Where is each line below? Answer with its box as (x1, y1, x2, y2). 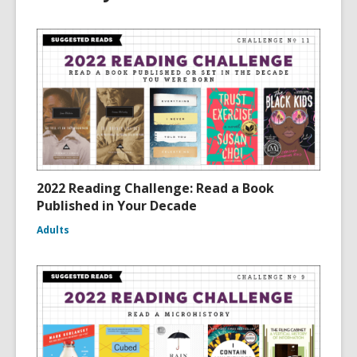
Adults (37, 223, 69, 237)
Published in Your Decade (37, 197, 197, 214)
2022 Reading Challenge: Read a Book (37, 179, 274, 197)
